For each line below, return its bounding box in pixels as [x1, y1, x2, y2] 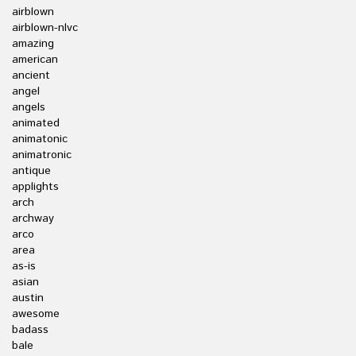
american [12, 52, 58, 68]
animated [12, 115, 60, 131]
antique [12, 163, 51, 179]
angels [12, 99, 45, 115]
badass [12, 322, 48, 338]
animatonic [12, 131, 68, 147]
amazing [12, 36, 54, 52]
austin [12, 290, 44, 306]
